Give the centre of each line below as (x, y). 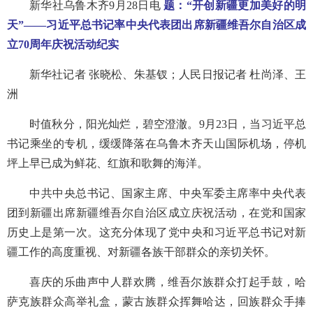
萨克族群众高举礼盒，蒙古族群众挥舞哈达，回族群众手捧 (156, 301)
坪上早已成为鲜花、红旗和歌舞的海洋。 (108, 163)
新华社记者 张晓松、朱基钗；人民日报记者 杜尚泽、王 (168, 74)
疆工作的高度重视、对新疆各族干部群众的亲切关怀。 (141, 252)
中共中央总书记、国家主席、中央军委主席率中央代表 (168, 193)
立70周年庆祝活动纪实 (63, 44)
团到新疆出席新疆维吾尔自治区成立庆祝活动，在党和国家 (156, 213)
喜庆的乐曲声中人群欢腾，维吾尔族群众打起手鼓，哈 (168, 282)
